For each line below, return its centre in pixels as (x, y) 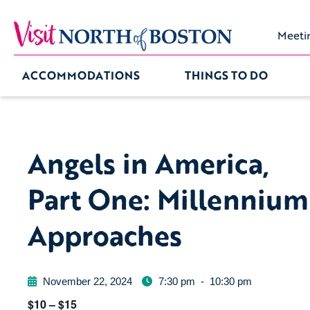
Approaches (105, 235)
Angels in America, (148, 163)
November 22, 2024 (88, 281)
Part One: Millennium (168, 199)
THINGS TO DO (226, 76)
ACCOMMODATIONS (81, 76)
